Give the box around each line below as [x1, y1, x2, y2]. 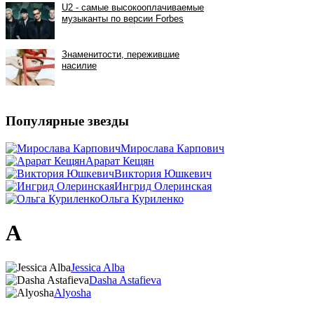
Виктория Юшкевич [114, 167, 212, 179]
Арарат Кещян [86, 154, 154, 167]
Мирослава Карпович [121, 142, 224, 154]
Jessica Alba [71, 261, 125, 273]
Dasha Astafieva [89, 273, 161, 286]
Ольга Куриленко [100, 192, 184, 205]
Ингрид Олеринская [114, 179, 212, 192]
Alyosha [54, 286, 91, 299]
